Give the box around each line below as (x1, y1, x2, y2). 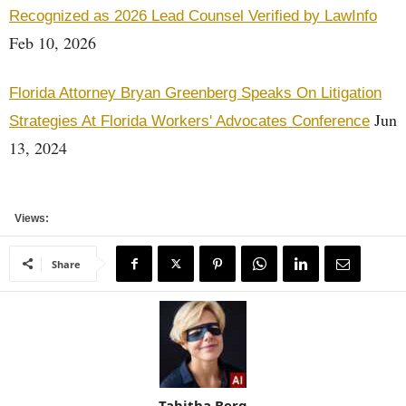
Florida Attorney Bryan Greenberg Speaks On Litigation (9, 84, 382, 101)
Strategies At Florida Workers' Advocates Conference (9, 112, 370, 130)
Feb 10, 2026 (9, 32, 96, 53)
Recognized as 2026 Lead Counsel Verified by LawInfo (9, 7, 377, 24)
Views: (9, 212, 49, 225)
